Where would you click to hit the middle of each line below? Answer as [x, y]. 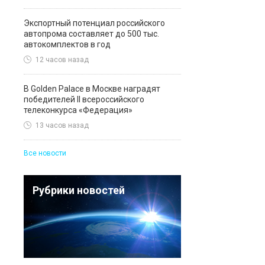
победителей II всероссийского [84, 99]
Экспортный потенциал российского [94, 23]
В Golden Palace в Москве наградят [92, 89]
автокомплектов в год [67, 44]
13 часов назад [62, 126]
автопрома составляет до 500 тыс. [91, 34]
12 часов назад [62, 60]
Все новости [45, 153]
